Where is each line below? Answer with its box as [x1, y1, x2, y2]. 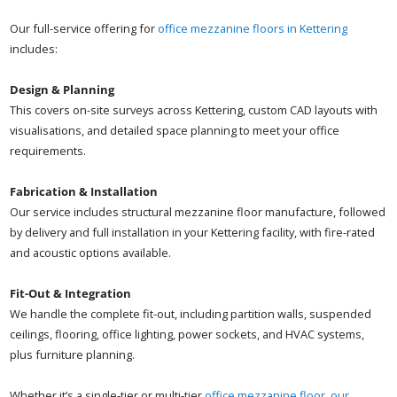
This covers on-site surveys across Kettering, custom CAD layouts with [10, 102, 378, 119]
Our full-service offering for [10, 20, 159, 37]
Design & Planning [10, 82, 115, 98]
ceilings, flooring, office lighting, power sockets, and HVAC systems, [10, 326, 365, 343]
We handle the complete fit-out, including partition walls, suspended [10, 306, 372, 323]
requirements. [10, 143, 87, 160]
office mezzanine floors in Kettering [158, 20, 348, 37]
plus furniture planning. [10, 346, 136, 363]
